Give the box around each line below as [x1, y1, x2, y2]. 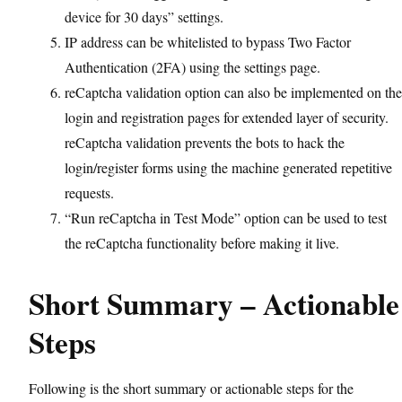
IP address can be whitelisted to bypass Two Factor [65, 32, 351, 51]
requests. [65, 183, 114, 202]
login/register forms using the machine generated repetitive [65, 158, 392, 177]
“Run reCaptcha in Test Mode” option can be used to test [65, 208, 387, 227]
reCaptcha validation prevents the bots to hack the [65, 133, 345, 152]
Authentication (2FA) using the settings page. [65, 57, 320, 76]
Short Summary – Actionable [29, 282, 399, 325]
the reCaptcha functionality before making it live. [65, 233, 339, 252]
